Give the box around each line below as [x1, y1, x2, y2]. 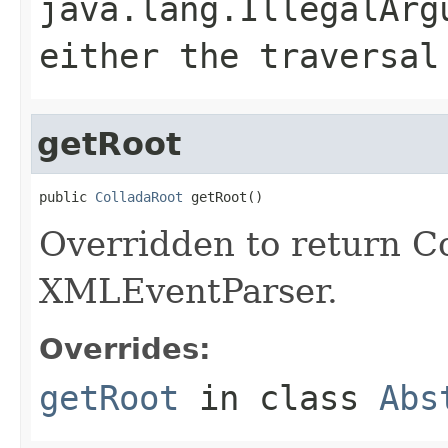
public [39, 188, 95, 205]
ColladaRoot [95, 188, 183, 205]
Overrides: [39, 331, 211, 366]
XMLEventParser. [39, 270, 338, 311]
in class [179, 377, 379, 418]
